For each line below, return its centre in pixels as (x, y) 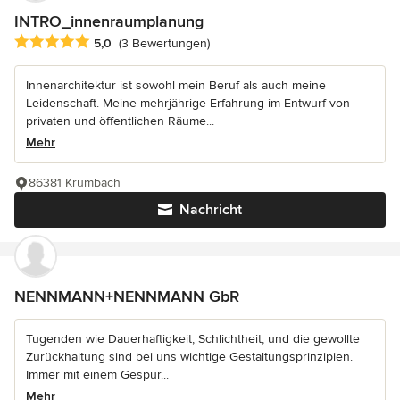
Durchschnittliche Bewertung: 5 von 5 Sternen (158, 42)
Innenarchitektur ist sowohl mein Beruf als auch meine (176, 85)
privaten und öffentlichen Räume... (120, 121)
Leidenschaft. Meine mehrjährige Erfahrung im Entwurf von (188, 103)
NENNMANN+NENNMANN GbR (127, 296)
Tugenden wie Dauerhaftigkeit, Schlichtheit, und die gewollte (193, 338)
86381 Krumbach (75, 182)
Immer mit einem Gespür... (97, 374)
